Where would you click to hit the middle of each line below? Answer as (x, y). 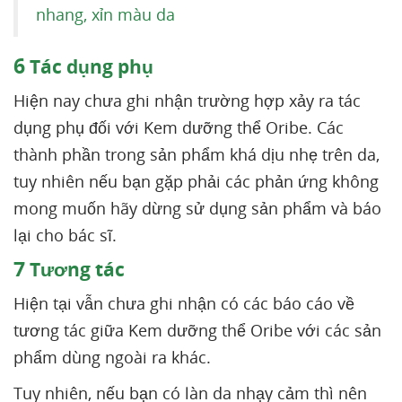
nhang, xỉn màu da (108, 15)
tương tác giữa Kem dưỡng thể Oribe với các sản (197, 331)
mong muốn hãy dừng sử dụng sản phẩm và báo (197, 209)
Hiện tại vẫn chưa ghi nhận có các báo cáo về (184, 304)
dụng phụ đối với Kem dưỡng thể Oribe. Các (179, 128)
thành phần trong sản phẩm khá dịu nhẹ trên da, (197, 155)
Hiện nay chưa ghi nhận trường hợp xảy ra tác (187, 101)
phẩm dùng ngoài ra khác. (112, 358)
